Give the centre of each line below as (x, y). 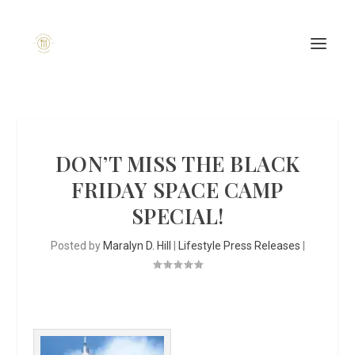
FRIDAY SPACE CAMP (177, 190)
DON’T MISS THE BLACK (177, 164)
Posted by (76, 246)
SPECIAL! (177, 216)
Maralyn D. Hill (137, 246)
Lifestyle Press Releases (239, 246)
